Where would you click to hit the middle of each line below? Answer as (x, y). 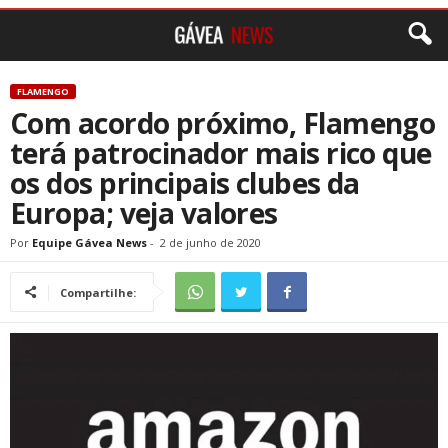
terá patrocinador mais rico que (221, 153)
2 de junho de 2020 (210, 242)
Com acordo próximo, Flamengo (223, 123)
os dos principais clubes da (185, 183)
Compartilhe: (98, 292)
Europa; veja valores (144, 213)
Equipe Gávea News (89, 242)
